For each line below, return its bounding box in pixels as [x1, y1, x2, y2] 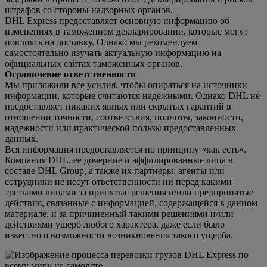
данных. [5, 133, 38, 144]
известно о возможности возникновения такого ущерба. [5, 229, 233, 240]
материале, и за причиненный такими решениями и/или [5, 208, 234, 219]
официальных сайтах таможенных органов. [5, 58, 182, 69]
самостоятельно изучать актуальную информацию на [5, 47, 221, 58]
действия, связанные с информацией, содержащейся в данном [5, 197, 257, 208]
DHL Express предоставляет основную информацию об [5, 15, 229, 26]
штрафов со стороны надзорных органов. [5, 4, 173, 15]
